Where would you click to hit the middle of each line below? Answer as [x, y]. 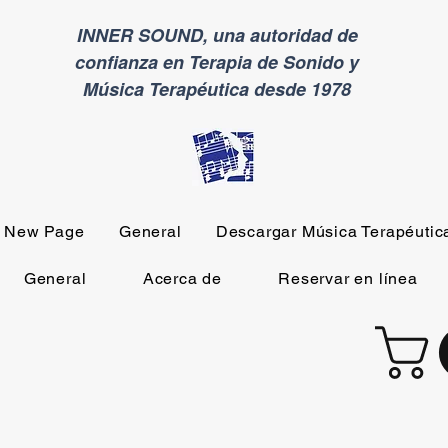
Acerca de [182, 278]
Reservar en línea [348, 278]
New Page [44, 231]
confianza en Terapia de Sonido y [217, 62]
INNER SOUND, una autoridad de [217, 35]
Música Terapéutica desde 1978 [217, 89]
